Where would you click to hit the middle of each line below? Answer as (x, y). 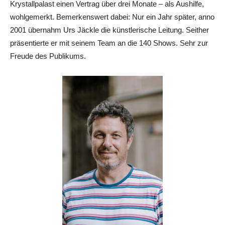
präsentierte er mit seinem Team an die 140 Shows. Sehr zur (109, 43)
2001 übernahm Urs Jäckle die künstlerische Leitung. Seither (109, 30)
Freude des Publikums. (48, 56)
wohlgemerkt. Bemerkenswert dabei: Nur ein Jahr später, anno (112, 17)
